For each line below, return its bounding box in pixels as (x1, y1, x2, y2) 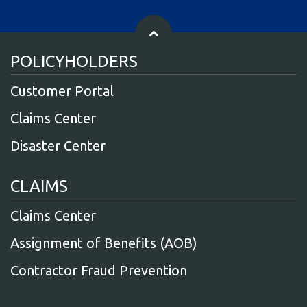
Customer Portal (10, 83, 114, 99)
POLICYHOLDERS (10, 52, 138, 71)
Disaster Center (10, 138, 106, 153)
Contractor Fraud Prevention (10, 262, 187, 278)
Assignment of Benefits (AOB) (10, 235, 197, 251)
